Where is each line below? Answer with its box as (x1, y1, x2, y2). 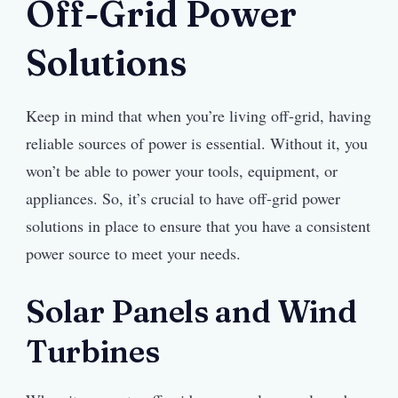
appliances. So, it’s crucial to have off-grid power (26, 187, 340, 210)
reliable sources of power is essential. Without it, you (26, 132, 368, 155)
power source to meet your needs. (26, 243, 241, 265)
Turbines (26, 332, 160, 371)
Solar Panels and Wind (26, 292, 357, 331)
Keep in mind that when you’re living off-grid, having (26, 105, 371, 127)
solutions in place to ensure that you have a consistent (26, 215, 370, 237)
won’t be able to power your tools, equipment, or (26, 160, 338, 182)
